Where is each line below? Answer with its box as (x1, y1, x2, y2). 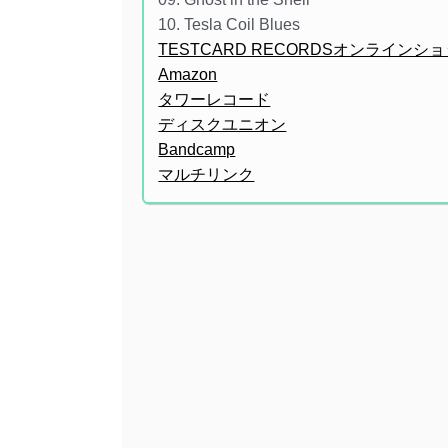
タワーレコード (158, 91, 271, 109)
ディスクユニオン (158, 116, 287, 134)
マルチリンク (158, 166, 255, 184)
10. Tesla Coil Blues (158, 16, 301, 34)
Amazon (158, 66, 218, 84)
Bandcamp (158, 141, 236, 159)
